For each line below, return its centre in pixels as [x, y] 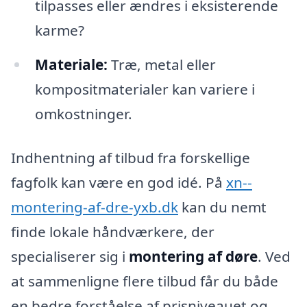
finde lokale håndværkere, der [113, 231]
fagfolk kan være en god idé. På [119, 182]
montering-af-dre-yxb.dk [95, 207]
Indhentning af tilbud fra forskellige [131, 157]
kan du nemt [222, 207]
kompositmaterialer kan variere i [145, 89]
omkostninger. [83, 114]
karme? [59, 30]
